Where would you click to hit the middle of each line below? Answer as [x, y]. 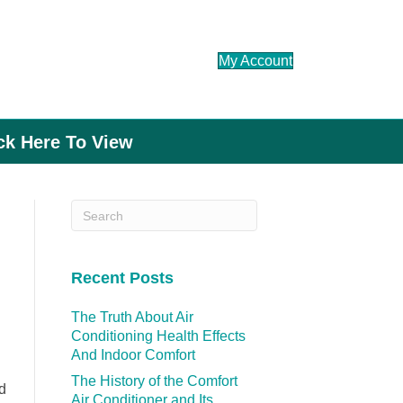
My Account [255, 61]
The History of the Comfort [154, 381]
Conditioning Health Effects [158, 336]
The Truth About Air [132, 318]
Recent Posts [122, 278]
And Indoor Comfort [133, 355]
